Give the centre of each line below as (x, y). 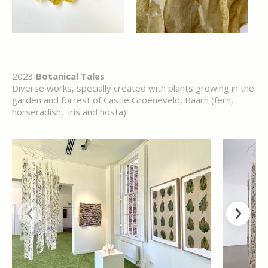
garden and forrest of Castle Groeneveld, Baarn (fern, (123, 100)
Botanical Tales (70, 76)
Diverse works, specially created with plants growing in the (133, 88)
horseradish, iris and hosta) (69, 112)
